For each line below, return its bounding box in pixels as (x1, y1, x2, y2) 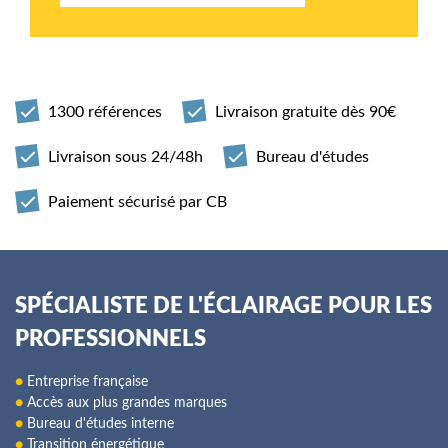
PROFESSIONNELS (15, 328, 206, 350)
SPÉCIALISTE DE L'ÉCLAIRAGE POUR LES (15, 295, 432, 317)
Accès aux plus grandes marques (23, 396, 227, 410)
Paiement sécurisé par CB (48, 193, 227, 210)
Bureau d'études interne (23, 417, 174, 431)
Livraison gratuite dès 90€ (215, 103, 396, 120)
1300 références (48, 103, 162, 120)
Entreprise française (23, 375, 148, 389)
